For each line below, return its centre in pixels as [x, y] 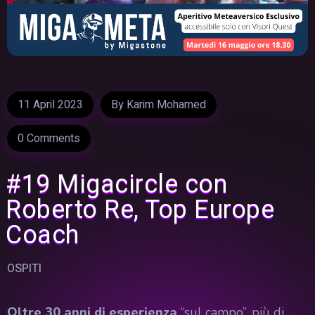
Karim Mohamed [166, 105]
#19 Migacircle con [116, 185]
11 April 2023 [50, 105]
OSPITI [24, 269]
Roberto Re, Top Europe [140, 210]
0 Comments [49, 139]
